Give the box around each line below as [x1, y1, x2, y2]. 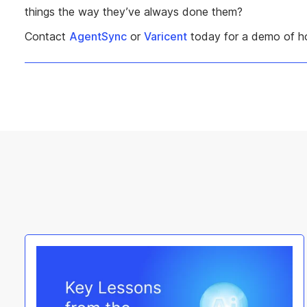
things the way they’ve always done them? [25, 5, 249, 19]
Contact [25, 29, 69, 44]
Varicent [144, 29, 187, 44]
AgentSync [69, 29, 127, 44]
